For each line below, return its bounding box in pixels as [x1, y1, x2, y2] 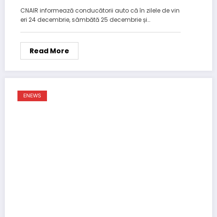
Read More [30, 46, 69, 56]
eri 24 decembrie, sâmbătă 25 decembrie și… [20, 15, 150, 24]
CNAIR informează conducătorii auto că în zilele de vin [20, 6, 180, 15]
